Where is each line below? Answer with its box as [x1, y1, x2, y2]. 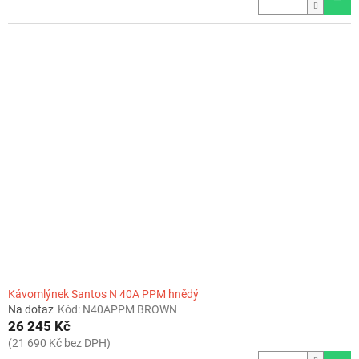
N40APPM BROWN [83, 303, 177, 317]
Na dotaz [8, 303, 54, 317]
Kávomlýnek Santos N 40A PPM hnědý [8, 288, 199, 301]
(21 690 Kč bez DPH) [8, 337, 111, 350]
